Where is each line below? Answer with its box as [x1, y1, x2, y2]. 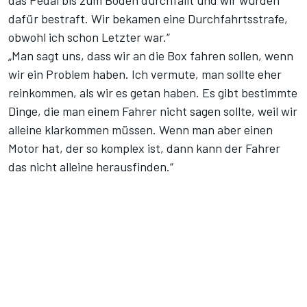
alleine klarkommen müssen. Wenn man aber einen [8, 122, 273, 138]
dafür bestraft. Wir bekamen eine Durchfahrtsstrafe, [8, 11, 288, 27]
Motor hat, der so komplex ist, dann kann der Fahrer [8, 140, 280, 156]
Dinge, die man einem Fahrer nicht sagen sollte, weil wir [8, 103, 297, 119]
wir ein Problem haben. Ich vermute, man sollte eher [8, 66, 282, 82]
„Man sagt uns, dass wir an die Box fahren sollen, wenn [8, 48, 293, 64]
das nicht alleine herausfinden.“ [8, 159, 173, 175]
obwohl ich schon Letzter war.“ [8, 29, 170, 45]
